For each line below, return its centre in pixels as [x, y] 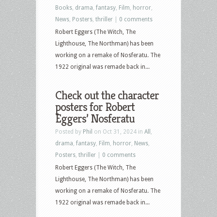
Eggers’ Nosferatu [95, 118]
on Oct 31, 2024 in [118, 132]
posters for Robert [95, 107]
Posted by [69, 132]
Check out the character [107, 95]
